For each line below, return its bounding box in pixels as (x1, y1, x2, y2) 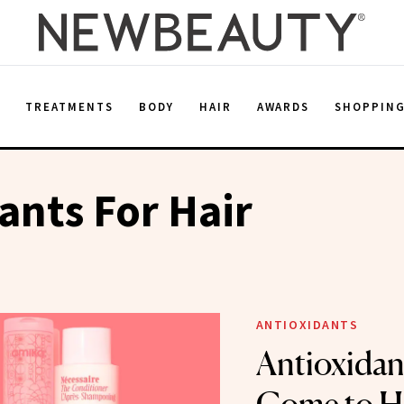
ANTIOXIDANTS (255, 317, 359, 333)
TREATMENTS (25, 98, 114, 115)
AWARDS (256, 98, 310, 115)
